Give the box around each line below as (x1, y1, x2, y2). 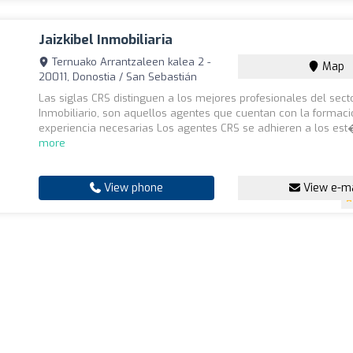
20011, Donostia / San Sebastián (39, 70, 198, 84)
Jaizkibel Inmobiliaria (39, 31, 173, 49)
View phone (101, 180, 164, 195)
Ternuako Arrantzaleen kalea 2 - (49, 55, 211, 69)
